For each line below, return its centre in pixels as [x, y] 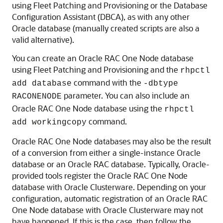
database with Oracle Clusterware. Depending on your [109, 187]
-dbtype [161, 84]
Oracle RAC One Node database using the [88, 108]
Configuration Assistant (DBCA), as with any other [101, 17]
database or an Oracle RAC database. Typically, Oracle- [111, 164]
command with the [108, 82]
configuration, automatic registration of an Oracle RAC [110, 198]
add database [42, 84]
